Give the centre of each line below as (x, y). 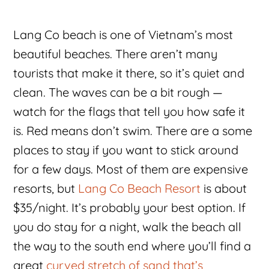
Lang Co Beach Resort (140, 188)
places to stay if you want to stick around (126, 150)
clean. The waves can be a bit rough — (118, 92)
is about (224, 188)
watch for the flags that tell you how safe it (129, 111)
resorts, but (46, 188)
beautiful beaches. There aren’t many (116, 53)
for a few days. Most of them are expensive (131, 169)
